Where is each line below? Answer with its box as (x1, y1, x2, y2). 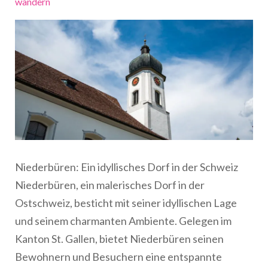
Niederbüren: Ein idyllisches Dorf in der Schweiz (15, 160, 238, 173)
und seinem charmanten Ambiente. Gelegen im (15, 214, 232, 227)
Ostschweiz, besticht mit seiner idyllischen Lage (15, 196, 237, 209)
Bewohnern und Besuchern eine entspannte (15, 249, 222, 263)
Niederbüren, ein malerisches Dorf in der (15, 178, 205, 191)
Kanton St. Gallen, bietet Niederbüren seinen (15, 232, 224, 245)
